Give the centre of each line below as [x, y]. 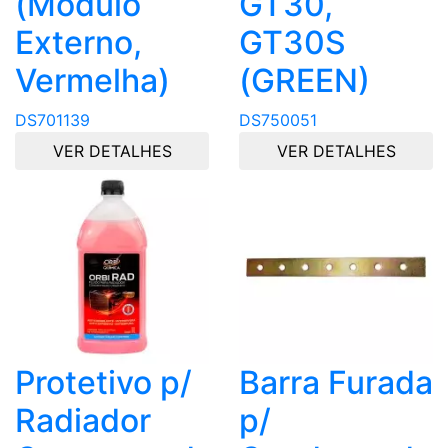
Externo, [78, 43]
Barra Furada [336, 383]
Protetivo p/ [103, 383]
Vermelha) [92, 81]
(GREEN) [304, 81]
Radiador [83, 421]
